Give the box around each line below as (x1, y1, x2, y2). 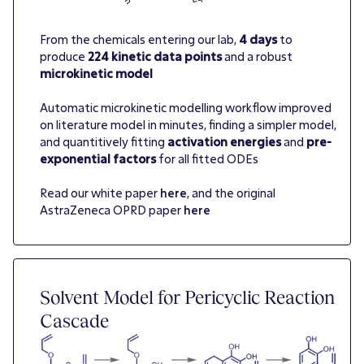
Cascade (40, 309, 109, 331)
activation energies (167, 133, 281, 149)
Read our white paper (40, 184, 160, 201)
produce (40, 48, 88, 64)
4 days (239, 31, 277, 47)
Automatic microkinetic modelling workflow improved (40, 99, 331, 115)
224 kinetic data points (88, 48, 222, 64)
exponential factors (40, 150, 156, 167)
